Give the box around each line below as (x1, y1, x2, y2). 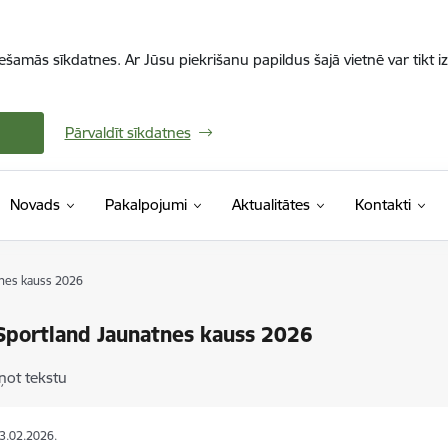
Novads (9, 195, 60, 214)
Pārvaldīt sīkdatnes (64, 123, 191, 142)
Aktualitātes (231, 195, 310, 214)
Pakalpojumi (104, 195, 187, 214)
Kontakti (354, 195, 411, 214)
